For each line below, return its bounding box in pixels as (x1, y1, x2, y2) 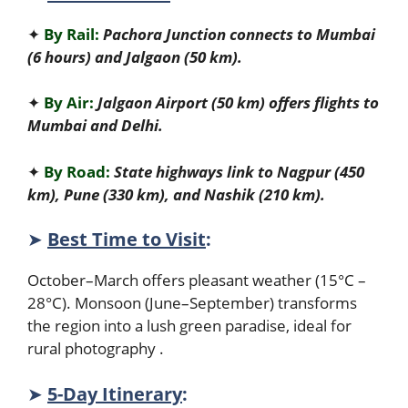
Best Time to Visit (47, 227, 206, 251)
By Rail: (44, 23, 99, 45)
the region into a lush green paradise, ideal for (27, 315, 352, 336)
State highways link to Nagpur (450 (114, 160, 364, 182)
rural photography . (27, 338, 171, 359)
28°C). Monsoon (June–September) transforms (27, 292, 357, 313)
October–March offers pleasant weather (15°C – (27, 270, 366, 291)
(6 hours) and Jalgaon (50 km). (27, 46, 246, 67)
